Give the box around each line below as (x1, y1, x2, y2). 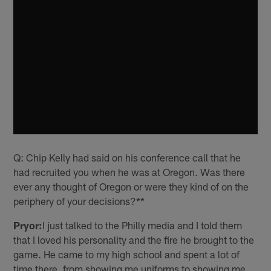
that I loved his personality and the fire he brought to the (13, 233, 255, 246)
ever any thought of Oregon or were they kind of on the (13, 180, 249, 193)
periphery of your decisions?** (13, 195, 145, 207)
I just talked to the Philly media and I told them (42, 219, 243, 232)
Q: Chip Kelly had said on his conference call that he (13, 151, 241, 164)
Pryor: (13, 219, 43, 232)
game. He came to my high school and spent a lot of (13, 248, 240, 261)
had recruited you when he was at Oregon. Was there (13, 166, 246, 178)
